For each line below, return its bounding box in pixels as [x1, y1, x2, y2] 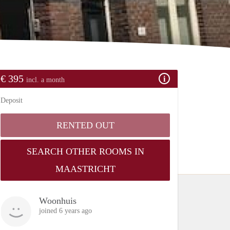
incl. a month [26, 75, 65, 84]
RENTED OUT [56, 120, 114, 130]
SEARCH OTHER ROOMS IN [26, 146, 144, 157]
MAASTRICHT [55, 163, 116, 174]
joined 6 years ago [39, 206, 92, 215]
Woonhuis [39, 195, 76, 206]
